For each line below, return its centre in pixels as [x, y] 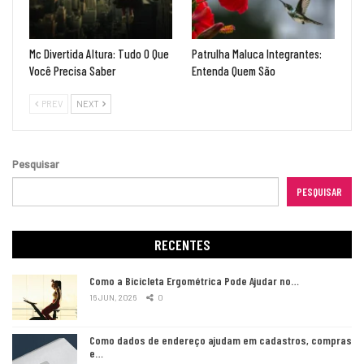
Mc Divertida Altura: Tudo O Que [99, 54]
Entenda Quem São [234, 71]
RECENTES [182, 245]
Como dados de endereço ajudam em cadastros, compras [221, 340]
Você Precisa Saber [72, 71]
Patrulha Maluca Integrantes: [257, 54]
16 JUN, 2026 [113, 297]
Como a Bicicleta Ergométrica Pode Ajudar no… [194, 280]
